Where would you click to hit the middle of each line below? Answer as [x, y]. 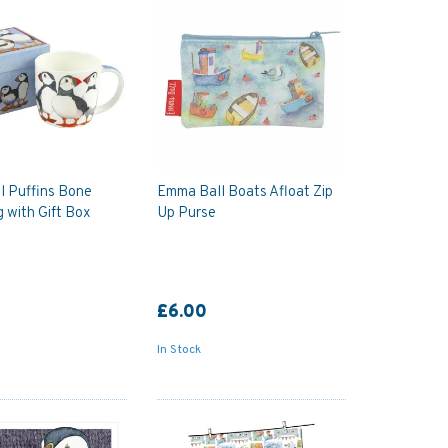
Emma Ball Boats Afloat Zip [244, 192]
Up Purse [186, 213]
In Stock [178, 349]
